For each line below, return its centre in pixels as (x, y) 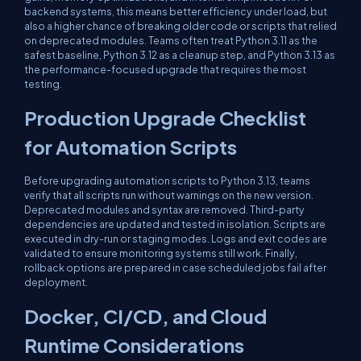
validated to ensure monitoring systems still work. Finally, (161, 253)
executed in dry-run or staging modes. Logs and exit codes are (176, 239)
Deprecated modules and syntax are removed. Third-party (164, 210)
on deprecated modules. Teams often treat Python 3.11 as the (171, 40)
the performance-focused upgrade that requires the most (165, 69)
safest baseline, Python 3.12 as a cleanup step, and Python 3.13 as (180, 55)
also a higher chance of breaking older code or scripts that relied (180, 26)
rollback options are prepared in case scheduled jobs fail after (175, 268)
